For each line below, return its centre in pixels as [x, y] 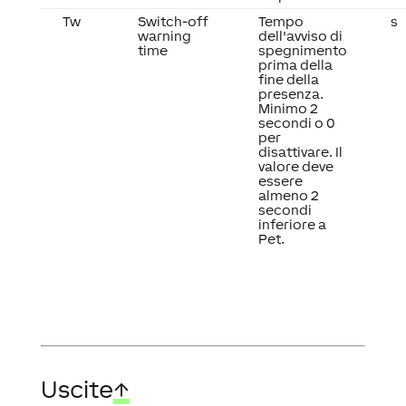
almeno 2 [288, 195]
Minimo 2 [288, 108]
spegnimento [302, 50]
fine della [288, 79]
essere [280, 181]
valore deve [295, 166]
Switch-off [173, 21]
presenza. [290, 94]
